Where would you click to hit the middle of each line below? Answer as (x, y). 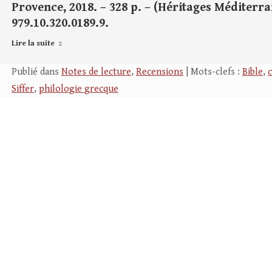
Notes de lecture (96, 72)
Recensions (160, 72)
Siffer (23, 89)
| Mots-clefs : (213, 72)
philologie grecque (79, 89)
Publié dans (36, 72)
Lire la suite (33, 43)
